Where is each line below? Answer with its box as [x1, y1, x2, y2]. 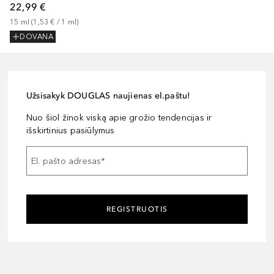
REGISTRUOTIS [106, 205, 168, 214]
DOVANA [20, 32, 53, 42]
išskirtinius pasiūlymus [26, 125, 115, 136]
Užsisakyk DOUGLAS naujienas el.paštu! [26, 91, 191, 102]
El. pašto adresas [31, 155, 102, 166]
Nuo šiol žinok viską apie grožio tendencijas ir [26, 113, 212, 124]
